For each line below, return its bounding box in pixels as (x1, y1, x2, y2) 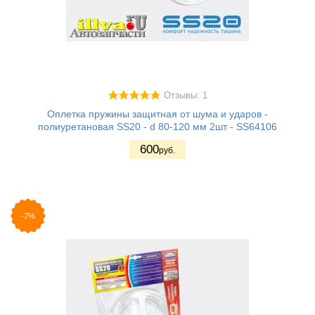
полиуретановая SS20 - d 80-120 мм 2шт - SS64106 (38, 120, 277, 132)
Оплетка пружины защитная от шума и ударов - (47, 108, 268, 120)
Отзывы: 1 (163, 90, 207, 101)
